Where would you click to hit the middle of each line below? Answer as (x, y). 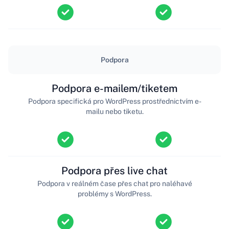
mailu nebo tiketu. (114, 111)
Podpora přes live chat (114, 170)
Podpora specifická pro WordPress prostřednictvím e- (114, 101)
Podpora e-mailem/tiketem (114, 88)
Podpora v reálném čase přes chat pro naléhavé (114, 183)
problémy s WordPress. (114, 193)
